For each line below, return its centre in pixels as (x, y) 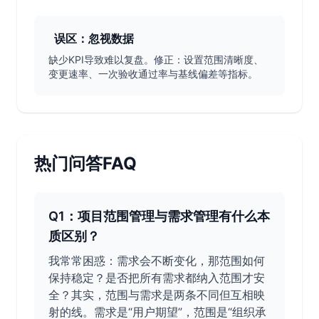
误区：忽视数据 (94, 38)
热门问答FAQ (85, 163)
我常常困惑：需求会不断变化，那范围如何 (157, 261)
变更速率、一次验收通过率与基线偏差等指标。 (153, 74)
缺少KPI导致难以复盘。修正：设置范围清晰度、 (156, 59)
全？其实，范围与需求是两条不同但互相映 (157, 295)
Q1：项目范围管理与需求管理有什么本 (159, 216)
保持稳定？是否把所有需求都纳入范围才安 (157, 278)
